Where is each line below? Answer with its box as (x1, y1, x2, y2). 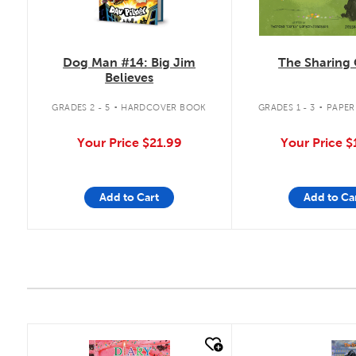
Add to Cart (99, 191, 160, 204)
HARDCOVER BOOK (121, 103, 207, 113)
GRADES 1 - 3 (257, 103, 315, 113)
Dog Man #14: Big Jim (63, 55, 196, 69)
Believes (105, 70, 154, 84)
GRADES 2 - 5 (52, 103, 110, 113)
